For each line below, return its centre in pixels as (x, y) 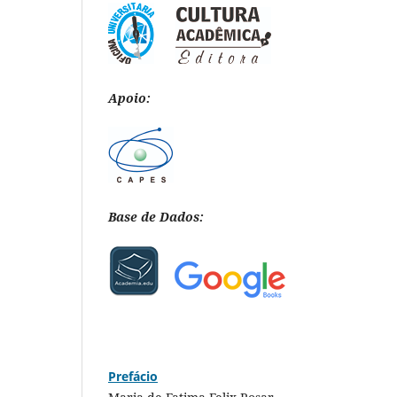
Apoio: (129, 97)
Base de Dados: (156, 217)
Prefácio (133, 376)
